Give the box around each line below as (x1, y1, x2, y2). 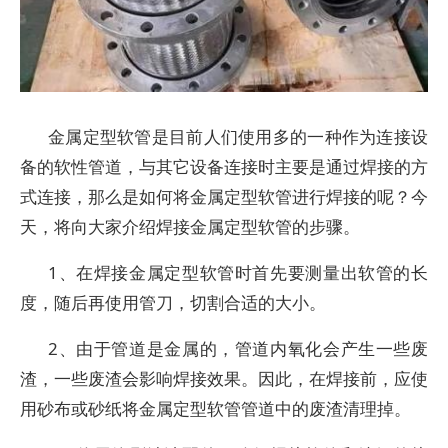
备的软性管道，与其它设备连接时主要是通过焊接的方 (20, 155, 428, 178)
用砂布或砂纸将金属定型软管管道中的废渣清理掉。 (20, 397, 411, 420)
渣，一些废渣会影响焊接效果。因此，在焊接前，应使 (20, 367, 428, 390)
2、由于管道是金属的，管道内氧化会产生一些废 (48, 337, 428, 360)
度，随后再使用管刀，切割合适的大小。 (20, 291, 326, 314)
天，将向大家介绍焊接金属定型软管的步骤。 (20, 215, 360, 238)
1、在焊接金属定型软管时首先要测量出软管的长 (48, 261, 428, 284)
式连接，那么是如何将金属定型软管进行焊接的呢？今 (20, 185, 428, 208)
